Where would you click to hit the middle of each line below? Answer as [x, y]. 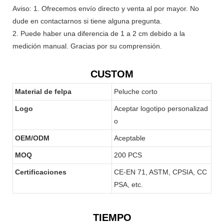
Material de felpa [43, 91]
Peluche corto [136, 91]
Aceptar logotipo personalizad [161, 108]
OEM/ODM [32, 138]
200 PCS [128, 155]
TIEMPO [112, 217]
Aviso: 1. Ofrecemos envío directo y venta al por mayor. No [106, 8]
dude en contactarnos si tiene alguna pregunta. [87, 21]
